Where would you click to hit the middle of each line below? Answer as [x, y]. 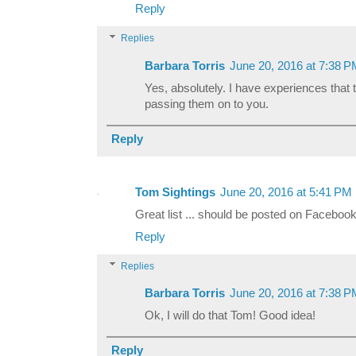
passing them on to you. [207, 104]
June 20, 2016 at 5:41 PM [286, 192]
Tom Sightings [175, 192]
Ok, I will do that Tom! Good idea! [230, 315]
